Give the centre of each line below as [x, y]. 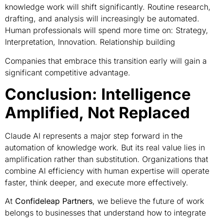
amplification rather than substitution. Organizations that [107, 159]
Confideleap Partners [54, 201]
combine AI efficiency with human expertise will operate [107, 171]
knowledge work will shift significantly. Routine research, [108, 7]
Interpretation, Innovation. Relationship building [90, 42]
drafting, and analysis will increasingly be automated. [102, 19]
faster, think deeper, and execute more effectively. [97, 182]
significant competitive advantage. [68, 72]
